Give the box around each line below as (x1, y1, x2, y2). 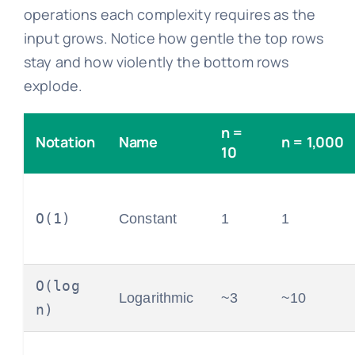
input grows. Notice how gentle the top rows (23, 29, 324, 48)
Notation (35, 132, 95, 152)
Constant (118, 211, 177, 227)
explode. (23, 76, 83, 96)
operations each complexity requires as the (23, 5, 316, 25)
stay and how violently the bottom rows (23, 52, 289, 72)
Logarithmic (118, 290, 194, 307)
